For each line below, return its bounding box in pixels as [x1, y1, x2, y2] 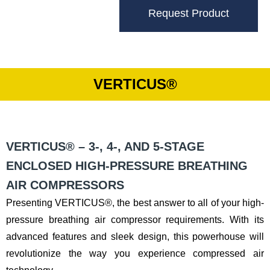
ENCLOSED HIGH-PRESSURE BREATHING [6, 159, 248, 172]
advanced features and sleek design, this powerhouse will [6, 231, 264, 242]
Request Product [148, 7, 229, 19]
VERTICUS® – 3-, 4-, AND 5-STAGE [6, 139, 204, 153]
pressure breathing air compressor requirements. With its [6, 214, 264, 225]
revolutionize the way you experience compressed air [6, 248, 264, 259]
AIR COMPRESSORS [6, 178, 124, 192]
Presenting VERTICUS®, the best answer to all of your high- [6, 197, 264, 208]
